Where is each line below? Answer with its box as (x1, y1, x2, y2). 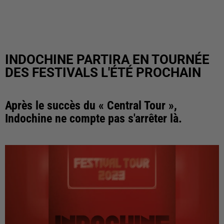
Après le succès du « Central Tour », (5, 98, 177, 112)
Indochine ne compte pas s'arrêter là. (5, 111, 182, 125)
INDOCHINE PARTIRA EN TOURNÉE (5, 52, 209, 67)
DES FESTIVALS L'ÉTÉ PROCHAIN (5, 65, 201, 80)
